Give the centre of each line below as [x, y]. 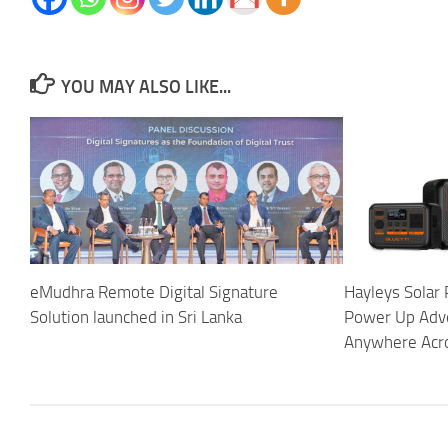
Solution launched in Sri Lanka [136, 317]
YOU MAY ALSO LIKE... [145, 86]
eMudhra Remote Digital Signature [154, 292]
